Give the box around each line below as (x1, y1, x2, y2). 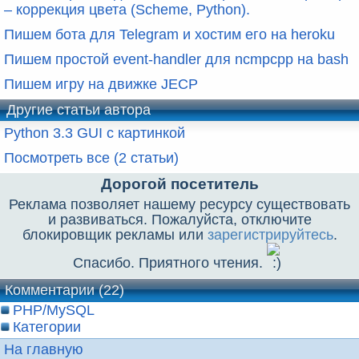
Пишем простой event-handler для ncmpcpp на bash (4, 50, 349, 67)
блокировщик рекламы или (22, 226, 208, 243)
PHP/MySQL (13, 301, 95, 318)
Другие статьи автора (6, 101, 151, 118)
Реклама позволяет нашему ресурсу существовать (9, 196, 350, 212)
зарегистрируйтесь (207, 226, 333, 243)
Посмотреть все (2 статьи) (4, 149, 179, 166)
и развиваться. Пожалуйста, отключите (47, 211, 312, 228)
